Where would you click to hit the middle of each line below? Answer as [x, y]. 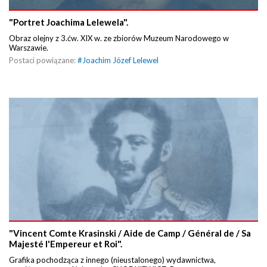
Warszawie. [30, 48]
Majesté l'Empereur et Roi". [66, 243]
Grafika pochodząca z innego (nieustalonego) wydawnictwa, [112, 260]
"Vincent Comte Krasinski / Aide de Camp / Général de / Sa [130, 233]
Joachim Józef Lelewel [120, 60]
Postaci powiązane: [43, 60]
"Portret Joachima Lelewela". [69, 22]
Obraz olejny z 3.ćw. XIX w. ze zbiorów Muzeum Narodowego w [119, 38]
